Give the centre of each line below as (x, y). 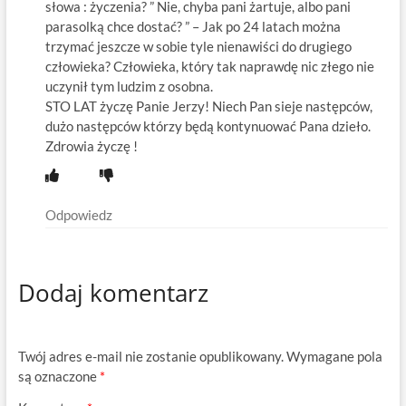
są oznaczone (58, 376)
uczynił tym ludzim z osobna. (129, 87)
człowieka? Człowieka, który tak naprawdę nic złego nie (209, 67)
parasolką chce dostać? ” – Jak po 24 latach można (193, 27)
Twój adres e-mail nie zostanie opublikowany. (150, 356)
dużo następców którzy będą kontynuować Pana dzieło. (208, 126)
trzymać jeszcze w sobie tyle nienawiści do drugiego (198, 47)
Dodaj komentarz (113, 293)
